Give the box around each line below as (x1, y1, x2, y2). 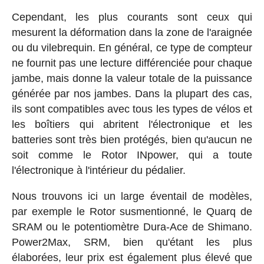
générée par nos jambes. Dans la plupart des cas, (11, 88, 253, 100)
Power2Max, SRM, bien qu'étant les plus (11, 236, 253, 249)
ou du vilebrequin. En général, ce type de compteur (11, 42, 253, 54)
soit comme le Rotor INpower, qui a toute (11, 149, 253, 161)
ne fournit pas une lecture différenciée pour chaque (11, 57, 253, 70)
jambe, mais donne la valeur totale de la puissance (11, 72, 253, 85)
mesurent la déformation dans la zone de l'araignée (11, 27, 253, 39)
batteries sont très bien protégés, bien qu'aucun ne (11, 134, 253, 146)
